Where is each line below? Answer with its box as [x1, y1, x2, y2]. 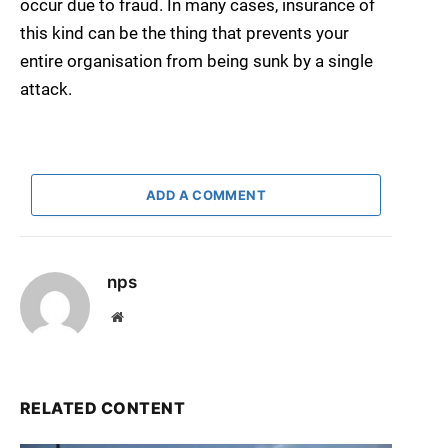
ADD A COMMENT [145, 186, 267, 203]
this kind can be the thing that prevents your [20, 22, 349, 43]
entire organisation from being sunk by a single [20, 50, 373, 71]
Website [122, 308, 167, 323]
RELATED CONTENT [20, 397, 186, 418]
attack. [20, 78, 72, 99]
